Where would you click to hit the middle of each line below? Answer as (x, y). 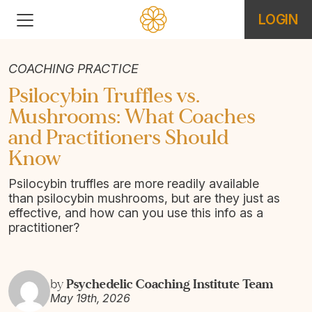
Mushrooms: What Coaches (132, 117)
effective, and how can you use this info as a (136, 213)
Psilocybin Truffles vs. (104, 96)
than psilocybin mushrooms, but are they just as (144, 198)
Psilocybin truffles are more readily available (134, 184)
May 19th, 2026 (90, 298)
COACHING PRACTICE (73, 69)
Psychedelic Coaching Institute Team (170, 284)
